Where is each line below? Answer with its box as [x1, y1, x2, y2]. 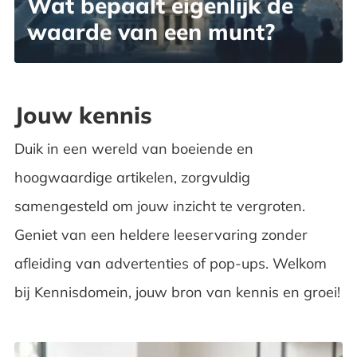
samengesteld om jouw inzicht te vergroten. [14, 196, 305, 215]
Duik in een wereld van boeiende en [14, 139, 253, 158]
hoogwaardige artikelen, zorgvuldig [14, 167, 250, 186]
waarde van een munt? [26, 17, 275, 45]
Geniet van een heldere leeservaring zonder [14, 225, 308, 244]
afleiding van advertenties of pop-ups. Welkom [14, 253, 327, 273]
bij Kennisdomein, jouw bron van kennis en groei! [14, 282, 340, 301]
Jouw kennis [14, 100, 152, 129]
